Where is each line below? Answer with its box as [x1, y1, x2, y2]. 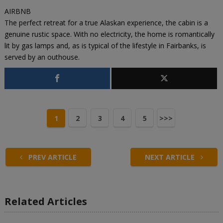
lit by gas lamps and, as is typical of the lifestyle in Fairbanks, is [4, 41, 206, 51]
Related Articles [4, 195, 87, 209]
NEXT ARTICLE [145, 152, 197, 162]
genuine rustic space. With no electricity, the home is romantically [4, 29, 215, 39]
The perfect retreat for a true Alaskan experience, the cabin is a [4, 18, 208, 28]
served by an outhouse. [4, 52, 80, 62]
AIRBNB [4, 6, 31, 16]
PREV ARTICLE [26, 152, 77, 162]
